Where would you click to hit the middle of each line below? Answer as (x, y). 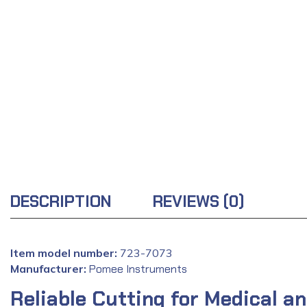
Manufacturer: (48, 268)
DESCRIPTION (61, 201)
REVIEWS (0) (199, 201)
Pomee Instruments (138, 269)
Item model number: (64, 253)
